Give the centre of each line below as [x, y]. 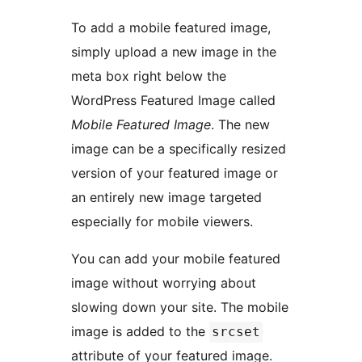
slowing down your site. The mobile [180, 307]
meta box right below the [149, 76]
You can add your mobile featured [176, 259]
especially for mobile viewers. [162, 222]
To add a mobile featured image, [171, 28]
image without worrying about [164, 283]
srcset [236, 332]
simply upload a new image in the [174, 52]
